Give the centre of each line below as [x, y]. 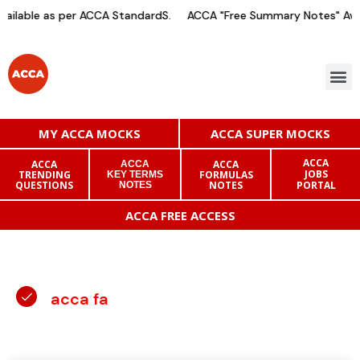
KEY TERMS [135, 174]
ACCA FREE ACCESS [180, 215]
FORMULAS [226, 174]
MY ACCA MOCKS [89, 133]
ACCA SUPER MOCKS [270, 133]
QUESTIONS [44, 185]
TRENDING [44, 174]
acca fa [79, 299]
